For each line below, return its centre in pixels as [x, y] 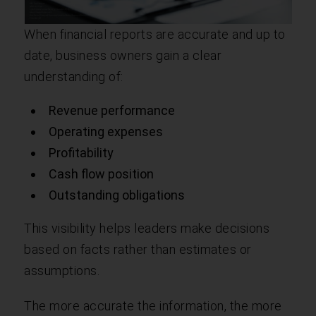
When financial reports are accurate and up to [155, 34]
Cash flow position [102, 174]
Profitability [81, 152]
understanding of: [74, 76]
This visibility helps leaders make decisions [147, 228]
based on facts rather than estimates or [138, 249]
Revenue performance [112, 110]
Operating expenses [106, 131]
